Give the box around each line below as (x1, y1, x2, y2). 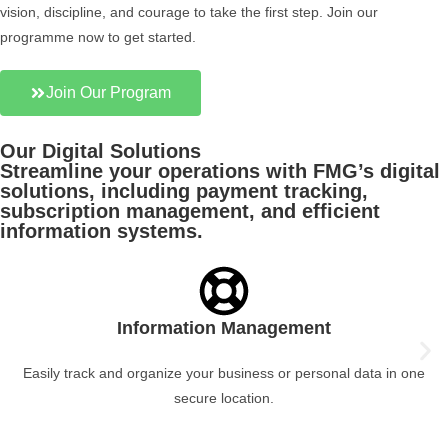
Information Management (117, 318, 331, 338)
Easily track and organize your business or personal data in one (23, 365, 425, 381)
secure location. (174, 390, 274, 406)
